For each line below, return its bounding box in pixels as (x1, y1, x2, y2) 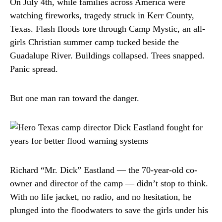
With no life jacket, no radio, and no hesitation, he (10, 192, 191, 202)
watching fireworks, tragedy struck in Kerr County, (10, 10, 194, 21)
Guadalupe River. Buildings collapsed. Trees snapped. (10, 51, 205, 61)
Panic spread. (10, 64, 58, 74)
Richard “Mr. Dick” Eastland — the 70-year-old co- (10, 165, 197, 175)
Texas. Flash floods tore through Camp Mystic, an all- (10, 24, 205, 34)
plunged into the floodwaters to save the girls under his (10, 205, 208, 216)
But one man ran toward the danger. (10, 93, 139, 104)
